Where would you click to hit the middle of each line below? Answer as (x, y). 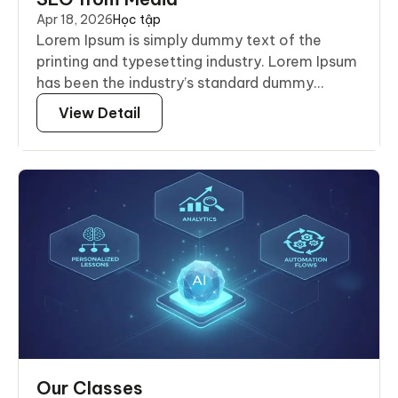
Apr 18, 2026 (75, 20)
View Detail (99, 113)
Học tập (137, 20)
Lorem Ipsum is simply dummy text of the (179, 40)
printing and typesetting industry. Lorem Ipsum (197, 62)
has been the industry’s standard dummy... (180, 83)
